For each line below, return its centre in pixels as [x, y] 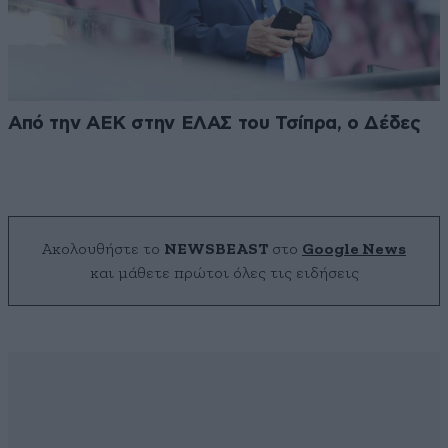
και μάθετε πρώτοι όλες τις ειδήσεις [224, 273]
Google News [354, 249]
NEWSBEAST [216, 249]
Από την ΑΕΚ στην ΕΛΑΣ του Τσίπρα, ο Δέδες [214, 124]
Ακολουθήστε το [103, 249]
